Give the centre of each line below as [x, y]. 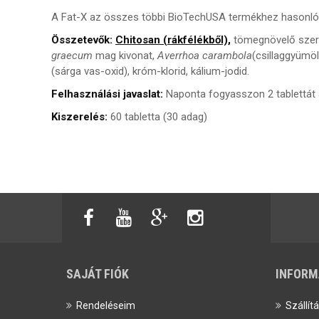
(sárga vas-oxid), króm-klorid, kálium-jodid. [150, 71]
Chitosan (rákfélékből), [173, 40]
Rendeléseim [105, 305]
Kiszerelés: [81, 116]
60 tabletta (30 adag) [159, 116]
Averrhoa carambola [205, 55]
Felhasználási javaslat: [109, 94]
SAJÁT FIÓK [98, 273]
